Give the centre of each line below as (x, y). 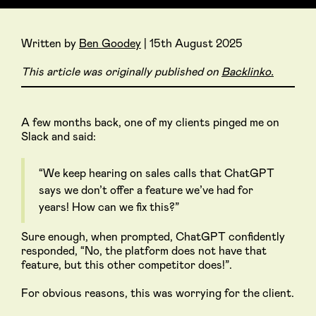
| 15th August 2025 (192, 44)
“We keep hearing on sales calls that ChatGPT (157, 173)
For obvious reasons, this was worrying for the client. (158, 293)
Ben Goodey (110, 44)
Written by (50, 44)
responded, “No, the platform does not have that (144, 251)
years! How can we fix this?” (109, 207)
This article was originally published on (121, 72)
